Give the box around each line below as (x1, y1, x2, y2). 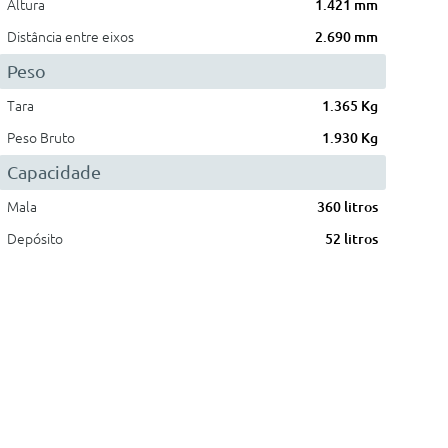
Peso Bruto (7, 130, 76, 146)
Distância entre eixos (7, 29, 135, 45)
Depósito (7, 231, 64, 247)
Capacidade (7, 162, 102, 182)
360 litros (316, 199, 378, 215)
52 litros (324, 231, 378, 247)
